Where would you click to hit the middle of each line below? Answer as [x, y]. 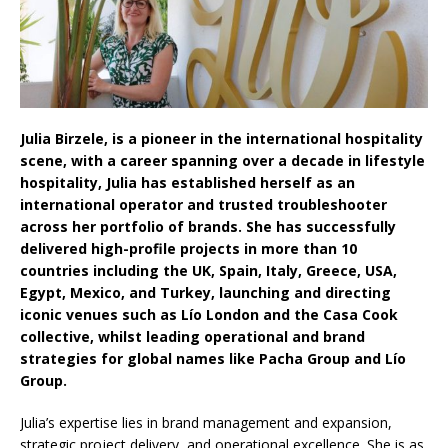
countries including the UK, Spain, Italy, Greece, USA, [208, 270]
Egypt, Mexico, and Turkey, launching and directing [205, 292]
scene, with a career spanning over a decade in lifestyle [222, 160]
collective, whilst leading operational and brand [192, 336]
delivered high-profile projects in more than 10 [188, 248]
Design [141, 39]
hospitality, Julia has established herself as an [187, 182]
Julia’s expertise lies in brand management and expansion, [206, 422]
